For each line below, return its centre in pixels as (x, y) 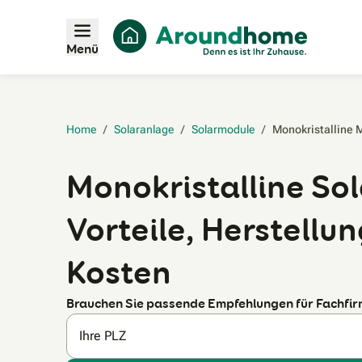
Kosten (119, 272)
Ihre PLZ (103, 335)
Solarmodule (223, 129)
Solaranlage (144, 129)
